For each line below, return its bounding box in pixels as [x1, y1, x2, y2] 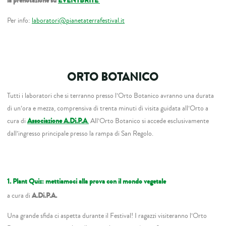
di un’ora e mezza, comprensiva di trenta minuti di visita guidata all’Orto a [7, 102, 209, 114]
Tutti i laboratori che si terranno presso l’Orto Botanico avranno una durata [7, 90, 214, 101]
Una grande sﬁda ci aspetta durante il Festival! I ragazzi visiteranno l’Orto [7, 210, 207, 221]
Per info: [7, 15, 32, 26]
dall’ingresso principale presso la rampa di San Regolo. [7, 128, 154, 139]
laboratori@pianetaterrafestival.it [32, 15, 125, 26]
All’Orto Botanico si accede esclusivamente [89, 115, 209, 126]
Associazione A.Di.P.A [27, 115, 88, 126]
